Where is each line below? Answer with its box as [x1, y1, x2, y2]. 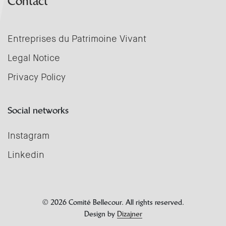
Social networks [8, 104, 69, 116]
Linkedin [8, 149, 44, 161]
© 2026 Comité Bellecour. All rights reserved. [42, 198, 184, 207]
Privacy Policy [8, 71, 66, 83]
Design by [84, 209, 117, 218]
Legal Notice [8, 52, 60, 64]
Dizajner [117, 209, 142, 218]
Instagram [8, 130, 49, 142]
